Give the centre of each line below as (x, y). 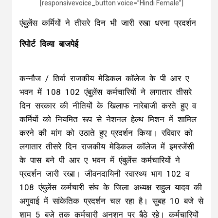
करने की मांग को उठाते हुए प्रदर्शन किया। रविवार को (106, 133)
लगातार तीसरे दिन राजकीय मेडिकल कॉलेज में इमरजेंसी (107, 147)
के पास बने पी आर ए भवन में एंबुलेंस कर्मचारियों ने (100, 160)
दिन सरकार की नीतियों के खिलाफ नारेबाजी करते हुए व (108, 106)
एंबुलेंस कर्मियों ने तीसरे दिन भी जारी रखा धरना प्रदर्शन (108, 23)
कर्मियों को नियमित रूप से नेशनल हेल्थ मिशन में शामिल (108, 119)
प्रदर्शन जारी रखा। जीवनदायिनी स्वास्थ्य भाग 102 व (104, 174)
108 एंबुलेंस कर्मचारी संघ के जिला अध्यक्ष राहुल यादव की (111, 188)
